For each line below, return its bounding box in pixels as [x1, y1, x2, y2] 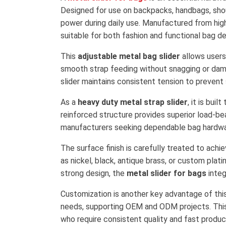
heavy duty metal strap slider [78, 97, 188, 107]
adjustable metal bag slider [78, 51, 180, 61]
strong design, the [61, 168, 127, 178]
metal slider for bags [127, 168, 206, 178]
